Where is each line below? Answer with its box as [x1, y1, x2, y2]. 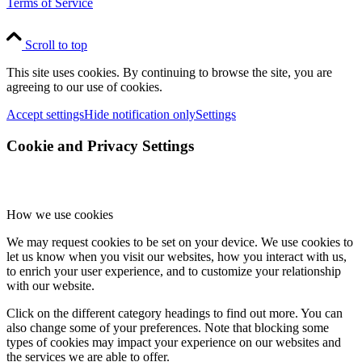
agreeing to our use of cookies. [6, 80, 162, 95]
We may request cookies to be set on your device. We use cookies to [6, 234, 353, 249]
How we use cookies [6, 207, 113, 221]
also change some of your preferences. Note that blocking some [6, 320, 329, 335]
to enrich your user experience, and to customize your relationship [6, 263, 341, 278]
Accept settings [6, 107, 84, 122]
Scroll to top [25, 38, 87, 53]
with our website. [6, 278, 95, 293]
